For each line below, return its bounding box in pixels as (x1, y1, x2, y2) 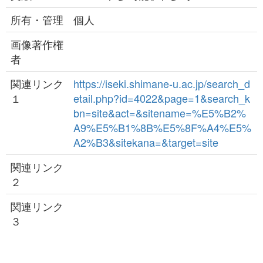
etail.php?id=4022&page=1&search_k (73, 90, 250, 106)
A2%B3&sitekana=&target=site (73, 134, 218, 150)
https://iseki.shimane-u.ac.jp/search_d (73, 76, 250, 91)
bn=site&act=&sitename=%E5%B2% (73, 105, 246, 120)
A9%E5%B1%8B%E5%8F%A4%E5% (73, 120, 251, 135)
